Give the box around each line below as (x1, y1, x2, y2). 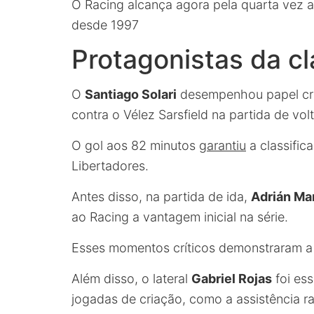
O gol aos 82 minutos (71, 138, 199, 153)
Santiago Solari (85, 87, 177, 102)
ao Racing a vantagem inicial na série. (71, 210, 288, 224)
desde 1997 (71, 18, 139, 32)
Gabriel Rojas (191, 271, 272, 286)
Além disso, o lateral (71, 271, 191, 286)
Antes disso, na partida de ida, (71, 189, 251, 204)
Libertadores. (71, 158, 149, 173)
